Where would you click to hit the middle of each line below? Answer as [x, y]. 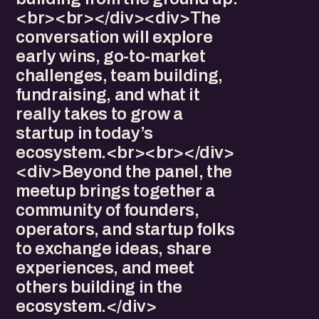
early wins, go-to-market [111, 56]
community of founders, [108, 210]
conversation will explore [114, 37]
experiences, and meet [105, 268]
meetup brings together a [115, 191]
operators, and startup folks [125, 229]
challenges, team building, [120, 75]
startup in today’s [84, 133]
